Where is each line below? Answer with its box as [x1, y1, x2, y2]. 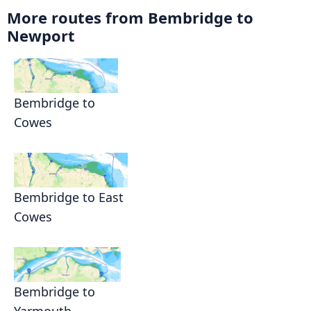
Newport [7, 25, 75, 46]
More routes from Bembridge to [7, 7, 253, 28]
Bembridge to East [14, 189, 124, 205]
